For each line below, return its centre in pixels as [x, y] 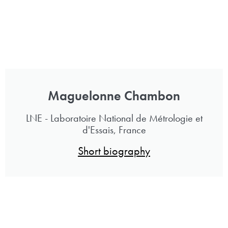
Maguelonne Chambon [114, 95]
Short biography [114, 151]
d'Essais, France [114, 130]
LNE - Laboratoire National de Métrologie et [114, 118]
